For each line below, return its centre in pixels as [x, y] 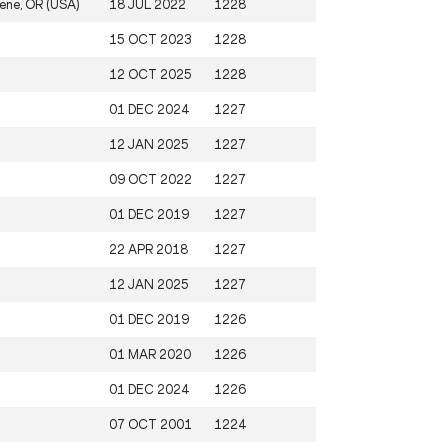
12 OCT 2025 [150, 74]
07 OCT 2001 [150, 424]
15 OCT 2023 [150, 39]
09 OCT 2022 [150, 179]
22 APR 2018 [148, 249]
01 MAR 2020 [150, 354]
